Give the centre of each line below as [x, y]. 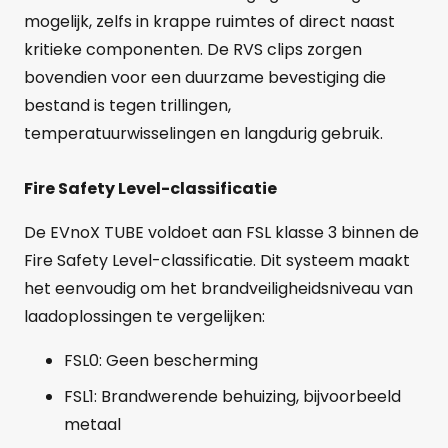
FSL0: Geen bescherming [161, 361]
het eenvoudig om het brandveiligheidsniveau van [218, 289]
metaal [92, 425]
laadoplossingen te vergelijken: [144, 317]
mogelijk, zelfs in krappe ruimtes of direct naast [209, 22]
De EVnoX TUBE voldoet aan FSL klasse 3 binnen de [221, 233]
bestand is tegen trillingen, [127, 106]
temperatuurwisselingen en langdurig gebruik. [203, 134]
